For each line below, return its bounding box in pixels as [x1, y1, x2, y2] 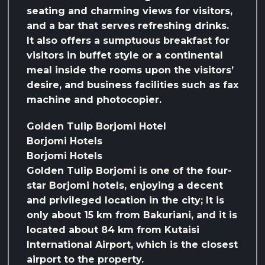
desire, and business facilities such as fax [27, 79, 238, 91]
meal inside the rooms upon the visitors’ [27, 64, 234, 76]
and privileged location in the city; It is [27, 195, 224, 206]
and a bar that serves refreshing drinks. [27, 20, 229, 32]
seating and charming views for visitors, [27, 5, 232, 17]
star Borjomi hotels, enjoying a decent [27, 180, 223, 192]
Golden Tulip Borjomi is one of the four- [27, 165, 232, 177]
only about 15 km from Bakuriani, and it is [27, 209, 237, 221]
